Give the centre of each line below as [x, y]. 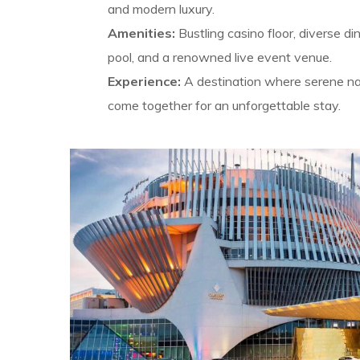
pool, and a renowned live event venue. [219, 57]
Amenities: [141, 33]
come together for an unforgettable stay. [224, 105]
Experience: [144, 81]
